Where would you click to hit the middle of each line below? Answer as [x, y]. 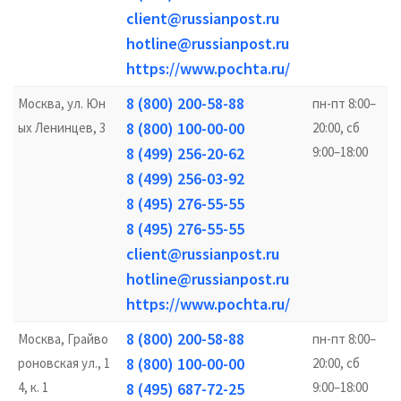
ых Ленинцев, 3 [62, 128]
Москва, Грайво [63, 339]
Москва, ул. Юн [62, 103]
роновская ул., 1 [64, 363]
